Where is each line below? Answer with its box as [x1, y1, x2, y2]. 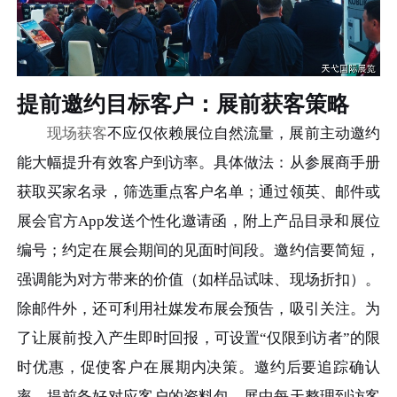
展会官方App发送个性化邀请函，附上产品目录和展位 [17, 213, 380, 230]
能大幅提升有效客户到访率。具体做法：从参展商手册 [17, 154, 380, 172]
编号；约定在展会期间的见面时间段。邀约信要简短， [17, 242, 380, 260]
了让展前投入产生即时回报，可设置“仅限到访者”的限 [17, 330, 380, 347]
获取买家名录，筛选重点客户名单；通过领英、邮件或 [17, 183, 380, 201]
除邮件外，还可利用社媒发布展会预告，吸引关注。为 [17, 300, 380, 318]
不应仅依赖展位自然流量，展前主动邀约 [107, 125, 380, 143]
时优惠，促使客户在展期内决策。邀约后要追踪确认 [17, 359, 380, 377]
